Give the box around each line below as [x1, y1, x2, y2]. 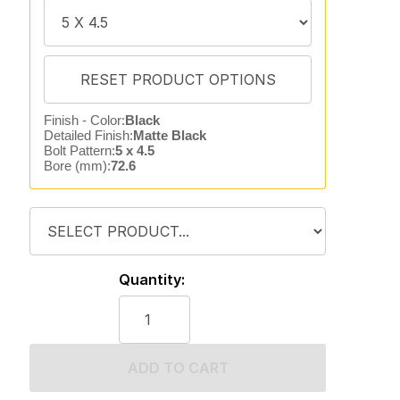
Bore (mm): [43, 158, 111, 173]
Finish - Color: [43, 112, 125, 128]
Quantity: [118, 271, 185, 288]
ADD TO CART [127, 359, 229, 377]
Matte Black [132, 128, 206, 143]
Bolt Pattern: [43, 143, 115, 158]
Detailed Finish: [43, 128, 133, 143]
